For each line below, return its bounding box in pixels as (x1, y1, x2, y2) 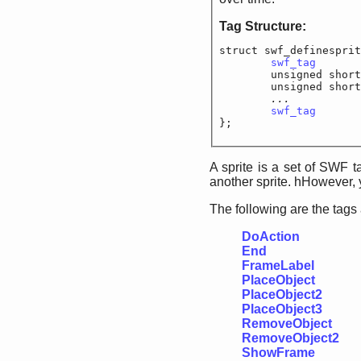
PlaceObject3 (242, 302, 322, 316)
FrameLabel (242, 259, 314, 272)
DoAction (242, 230, 300, 243)
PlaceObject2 (242, 288, 322, 301)
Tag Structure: (219, 19, 309, 33)
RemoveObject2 (242, 331, 339, 345)
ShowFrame (242, 346, 315, 359)
